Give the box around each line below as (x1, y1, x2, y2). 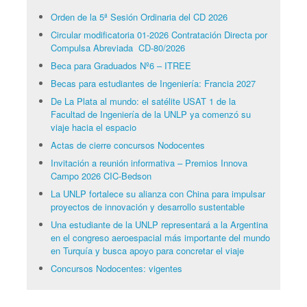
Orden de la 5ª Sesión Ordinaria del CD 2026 (50, 10, 228, 24)
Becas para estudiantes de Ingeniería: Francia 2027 (50, 77, 256, 90)
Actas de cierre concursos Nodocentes (50, 138, 205, 152)
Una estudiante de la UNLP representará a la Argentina (50, 218, 268, 232)
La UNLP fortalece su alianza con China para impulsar (50, 187, 265, 201)
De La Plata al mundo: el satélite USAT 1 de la (50, 95, 236, 108)
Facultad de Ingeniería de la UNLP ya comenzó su (50, 108, 251, 121)
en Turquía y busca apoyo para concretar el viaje (50, 244, 244, 258)
